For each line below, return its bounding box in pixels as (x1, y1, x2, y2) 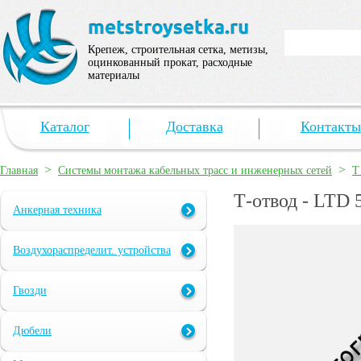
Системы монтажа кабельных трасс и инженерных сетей (58, 164, 332, 176)
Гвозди (13, 284, 47, 297)
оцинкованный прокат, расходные (88, 56, 252, 68)
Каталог (39, 118, 89, 135)
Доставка (165, 118, 223, 135)
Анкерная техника (13, 204, 102, 217)
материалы (88, 69, 139, 81)
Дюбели (13, 325, 52, 338)
